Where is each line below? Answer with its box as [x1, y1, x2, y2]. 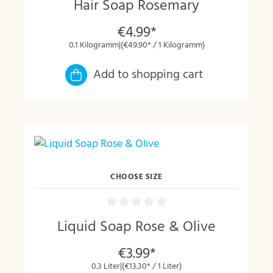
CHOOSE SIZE [110, 170, 163, 183]
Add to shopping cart [93, 65, 204, 85]
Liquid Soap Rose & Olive [57, 215, 216, 239]
